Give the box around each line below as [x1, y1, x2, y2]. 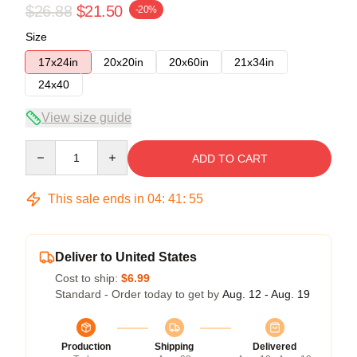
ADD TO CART [191, 151, 268, 165]
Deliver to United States [55, 249, 197, 264]
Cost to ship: [55, 271, 121, 284]
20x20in [104, 55, 143, 69]
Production [61, 340, 111, 352]
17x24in [38, 55, 78, 69]
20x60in [169, 55, 209, 69]
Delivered [253, 340, 296, 352]
